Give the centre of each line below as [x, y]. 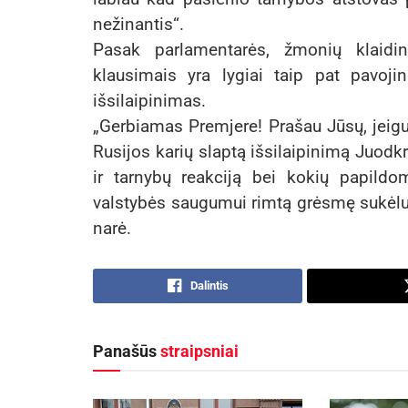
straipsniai [199, 352]
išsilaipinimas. [149, 101]
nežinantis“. [138, 25]
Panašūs [127, 352]
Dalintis [209, 286]
